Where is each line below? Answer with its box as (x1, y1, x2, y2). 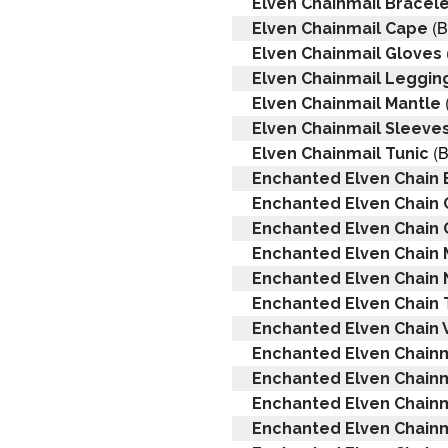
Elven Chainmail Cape (252, 18, 428, 38)
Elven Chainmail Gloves (252, 43, 442, 63)
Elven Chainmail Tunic (252, 143, 429, 163)
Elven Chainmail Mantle (252, 93, 441, 113)
